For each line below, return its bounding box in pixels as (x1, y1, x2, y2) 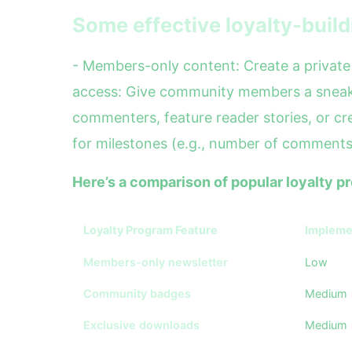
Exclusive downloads (83, 318, 200, 332)
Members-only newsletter (83, 255, 228, 269)
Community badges (83, 287, 191, 300)
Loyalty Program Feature (83, 223, 218, 236)
